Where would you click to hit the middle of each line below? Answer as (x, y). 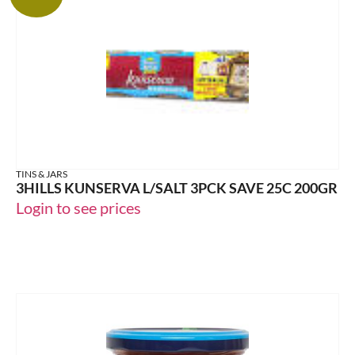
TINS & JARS (42, 174)
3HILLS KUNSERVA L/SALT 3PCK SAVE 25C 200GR (177, 188)
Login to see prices (78, 208)
